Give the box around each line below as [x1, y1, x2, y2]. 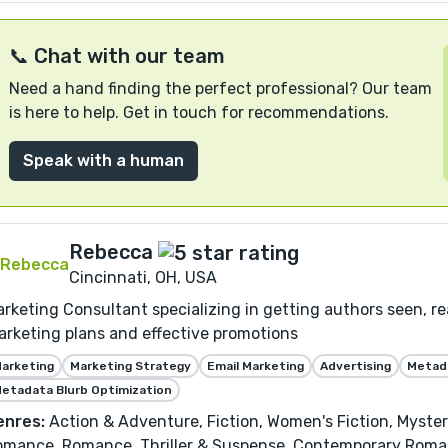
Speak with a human [23, 151, 184, 171]
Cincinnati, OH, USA [69, 267, 217, 287]
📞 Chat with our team [9, 44, 225, 69]
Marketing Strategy [70, 358, 191, 373]
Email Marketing [207, 358, 304, 373]
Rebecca [69, 239, 153, 264]
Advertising [320, 358, 391, 373]
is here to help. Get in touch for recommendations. [9, 103, 389, 123]
